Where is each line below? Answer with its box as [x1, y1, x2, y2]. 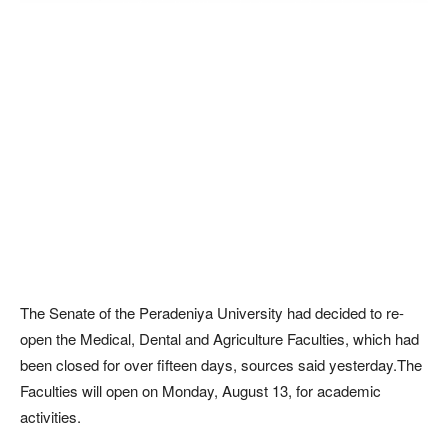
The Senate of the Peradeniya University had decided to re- [20, 302, 404, 324]
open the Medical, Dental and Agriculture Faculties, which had [20, 328, 419, 350]
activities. [20, 406, 81, 428]
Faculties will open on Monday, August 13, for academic [20, 380, 381, 402]
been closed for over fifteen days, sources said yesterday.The [20, 354, 422, 376]
